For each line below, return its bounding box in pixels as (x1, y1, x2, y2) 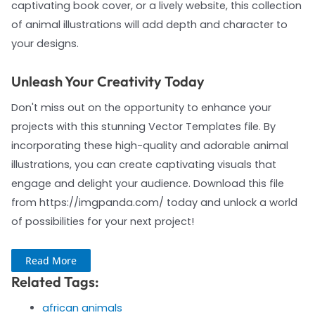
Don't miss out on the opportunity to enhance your (11, 100, 271, 115)
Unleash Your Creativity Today (11, 72, 205, 90)
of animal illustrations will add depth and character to (11, 18, 288, 32)
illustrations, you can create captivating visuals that (11, 157, 276, 172)
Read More (25, 254, 77, 268)
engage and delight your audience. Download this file (11, 176, 284, 191)
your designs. (11, 37, 79, 51)
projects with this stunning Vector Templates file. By (11, 119, 276, 134)
